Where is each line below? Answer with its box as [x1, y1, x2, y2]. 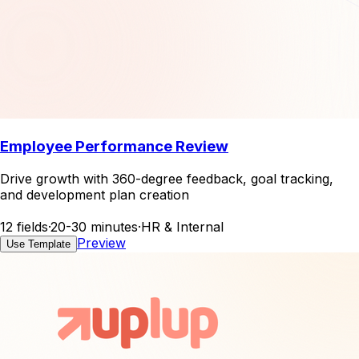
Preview [77, 234, 126, 251]
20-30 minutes [50, 218, 138, 235]
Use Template [6, 237, 71, 250]
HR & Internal [141, 218, 224, 235]
